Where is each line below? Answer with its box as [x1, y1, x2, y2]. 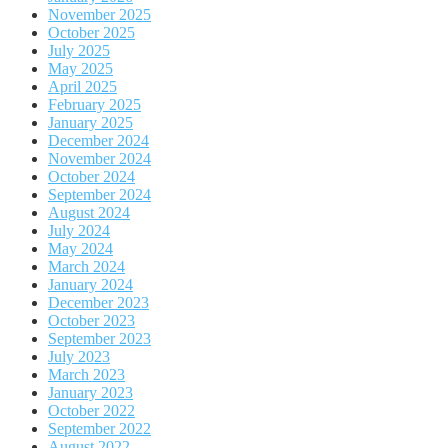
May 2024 [48, 240, 113, 258]
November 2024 [48, 150, 151, 168]
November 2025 [48, 6, 151, 24]
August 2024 [48, 204, 130, 222]
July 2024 [48, 222, 110, 240]
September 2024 [48, 186, 151, 204]
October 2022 [48, 402, 135, 420]
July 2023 [48, 348, 110, 366]
